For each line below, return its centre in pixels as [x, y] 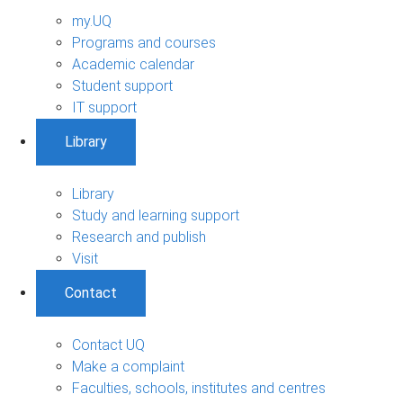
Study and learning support [156, 216]
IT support [104, 108]
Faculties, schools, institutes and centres [199, 389]
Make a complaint [128, 367]
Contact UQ [108, 345]
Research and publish [139, 237]
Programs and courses [144, 43]
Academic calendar [133, 65]
